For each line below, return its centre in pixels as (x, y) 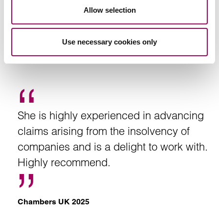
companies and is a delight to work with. (113, 147)
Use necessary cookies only (109, 42)
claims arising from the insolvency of (104, 131)
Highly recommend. (64, 162)
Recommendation (109, 56)
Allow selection (109, 10)
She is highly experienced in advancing (111, 115)
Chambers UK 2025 (54, 202)
